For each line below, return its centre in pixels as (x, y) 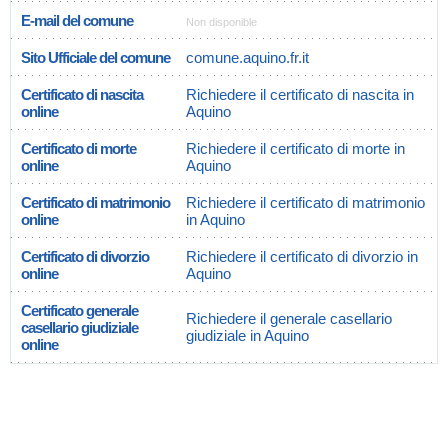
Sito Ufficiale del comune (95, 57)
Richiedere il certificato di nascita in (300, 94)
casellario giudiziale (79, 327)
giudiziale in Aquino (247, 335)
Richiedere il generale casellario (289, 318)
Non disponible (221, 22)
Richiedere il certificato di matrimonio (305, 202)
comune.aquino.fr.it (247, 57)
